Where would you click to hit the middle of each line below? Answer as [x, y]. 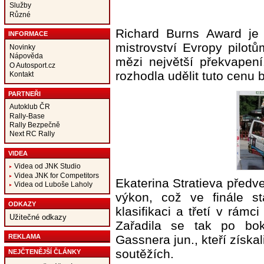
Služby [20, 5]
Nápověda [26, 56]
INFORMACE [28, 34]
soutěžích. [144, 254]
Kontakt [21, 74]
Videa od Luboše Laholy [53, 184]
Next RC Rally [32, 134]
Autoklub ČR [29, 107]
